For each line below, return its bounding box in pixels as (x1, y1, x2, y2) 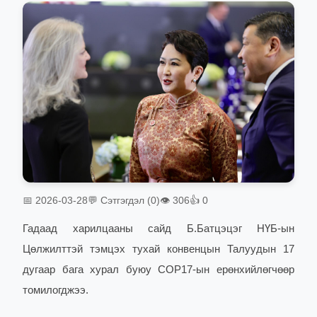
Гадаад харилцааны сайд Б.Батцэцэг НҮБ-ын (23, 223, 294, 235)
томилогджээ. (23, 284, 88, 296)
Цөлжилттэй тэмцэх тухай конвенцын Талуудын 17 (23, 243, 294, 255)
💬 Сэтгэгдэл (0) (88, 195, 160, 207)
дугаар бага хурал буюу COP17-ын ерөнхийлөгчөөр (23, 264, 294, 276)
